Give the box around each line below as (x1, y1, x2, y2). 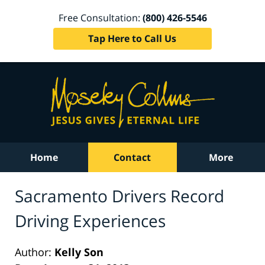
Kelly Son (54, 244, 104, 259)
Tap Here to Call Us (88, 31, 177, 45)
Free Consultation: (58, 11, 143, 24)
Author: (15, 244, 54, 259)
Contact (114, 151, 151, 164)
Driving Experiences (15, 209, 166, 232)
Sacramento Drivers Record (15, 184, 224, 207)
